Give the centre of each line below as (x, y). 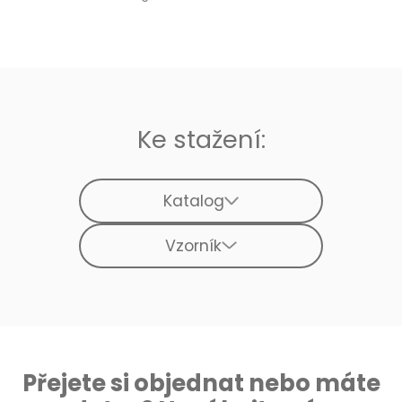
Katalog (193, 201)
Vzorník (194, 245)
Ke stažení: (201, 139)
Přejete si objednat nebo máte (201, 383)
